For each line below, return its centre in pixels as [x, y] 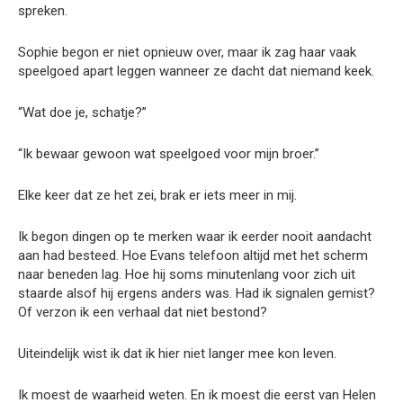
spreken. [43, 10]
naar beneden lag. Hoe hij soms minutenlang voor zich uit [187, 274]
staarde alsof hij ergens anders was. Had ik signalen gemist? [197, 293]
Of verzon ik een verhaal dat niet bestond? [143, 312]
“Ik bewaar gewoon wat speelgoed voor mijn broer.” [169, 153]
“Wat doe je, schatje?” [82, 112]
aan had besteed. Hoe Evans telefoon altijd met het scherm [193, 255]
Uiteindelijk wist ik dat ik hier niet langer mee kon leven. [177, 353]
